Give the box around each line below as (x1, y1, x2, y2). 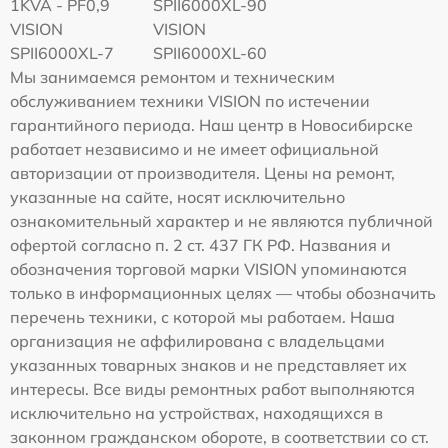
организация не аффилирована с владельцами (10, 330, 385, 351)
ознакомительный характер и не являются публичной (10, 210, 433, 231)
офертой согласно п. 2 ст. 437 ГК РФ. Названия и (10, 234, 391, 255)
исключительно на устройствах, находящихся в (10, 402, 383, 423)
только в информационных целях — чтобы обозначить (10, 282, 436, 303)
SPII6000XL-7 (10, 42, 114, 63)
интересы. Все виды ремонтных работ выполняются (10, 378, 415, 399)
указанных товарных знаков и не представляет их (10, 354, 407, 375)
